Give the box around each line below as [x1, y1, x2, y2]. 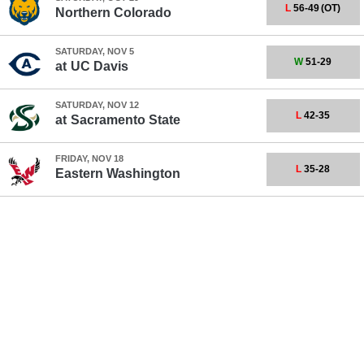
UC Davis [70, 59, 128, 73]
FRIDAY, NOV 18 [54, 154, 123, 163]
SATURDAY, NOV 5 [54, 46, 134, 56]
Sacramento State [70, 113, 180, 127]
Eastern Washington [54, 167, 180, 180]
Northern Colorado [54, 6, 171, 19]
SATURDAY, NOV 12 [54, 100, 139, 110]
